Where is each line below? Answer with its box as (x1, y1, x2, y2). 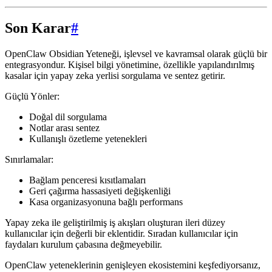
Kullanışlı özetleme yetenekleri (29, 134, 147, 144)
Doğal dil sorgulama (29, 112, 107, 123)
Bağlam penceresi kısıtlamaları (29, 175, 146, 186)
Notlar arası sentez (29, 123, 100, 134)
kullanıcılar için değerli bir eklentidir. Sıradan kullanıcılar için (5, 228, 238, 239)
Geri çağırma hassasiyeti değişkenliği (29, 186, 171, 197)
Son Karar (5, 20, 71, 36)
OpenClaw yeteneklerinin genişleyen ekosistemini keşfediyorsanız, (5, 260, 260, 271)
